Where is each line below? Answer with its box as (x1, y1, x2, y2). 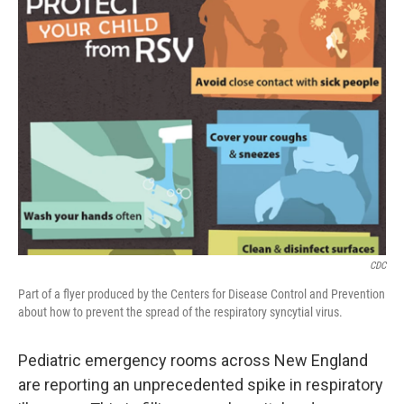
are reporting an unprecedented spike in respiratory (18, 374, 383, 394)
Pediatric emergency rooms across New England (18, 350, 368, 370)
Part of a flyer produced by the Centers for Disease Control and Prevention (18, 286, 385, 301)
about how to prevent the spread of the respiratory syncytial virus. (18, 304, 343, 319)
